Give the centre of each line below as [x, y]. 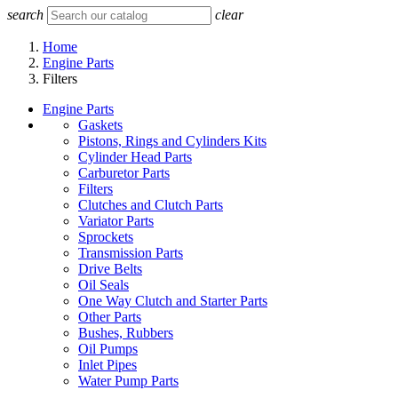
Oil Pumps [108, 349]
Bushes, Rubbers [126, 333]
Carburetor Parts [124, 173]
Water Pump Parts [128, 381]
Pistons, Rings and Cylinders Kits [172, 141]
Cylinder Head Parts [135, 157]
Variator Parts [116, 221]
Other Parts [110, 317]
